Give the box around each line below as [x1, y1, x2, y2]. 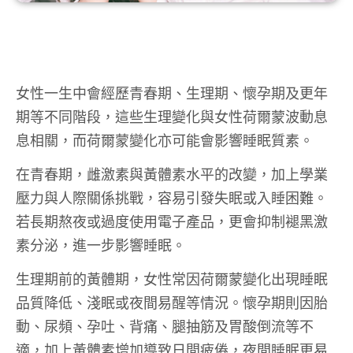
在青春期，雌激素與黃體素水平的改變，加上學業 [16, 164, 328, 184]
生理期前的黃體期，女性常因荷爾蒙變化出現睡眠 [16, 269, 328, 288]
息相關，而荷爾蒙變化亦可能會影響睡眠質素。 [16, 130, 314, 150]
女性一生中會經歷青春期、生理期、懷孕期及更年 [16, 83, 328, 102]
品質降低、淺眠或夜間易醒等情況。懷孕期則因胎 [16, 292, 328, 312]
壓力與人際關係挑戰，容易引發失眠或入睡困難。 [16, 188, 328, 207]
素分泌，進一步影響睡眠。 [16, 235, 186, 255]
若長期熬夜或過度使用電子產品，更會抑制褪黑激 [16, 211, 328, 231]
